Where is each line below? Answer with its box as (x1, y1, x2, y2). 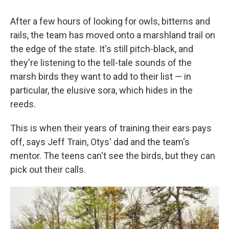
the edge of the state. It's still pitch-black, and (10, 43, 193, 54)
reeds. (10, 98, 36, 109)
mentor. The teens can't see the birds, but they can (10, 150, 215, 161)
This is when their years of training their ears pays (10, 122, 212, 133)
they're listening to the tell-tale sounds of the (10, 57, 192, 68)
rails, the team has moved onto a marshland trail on (10, 29, 215, 40)
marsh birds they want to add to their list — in (10, 71, 191, 82)
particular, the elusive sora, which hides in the (10, 84, 193, 96)
